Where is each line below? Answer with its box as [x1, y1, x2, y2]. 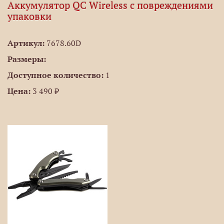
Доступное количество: [7, 70, 103, 80]
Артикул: [7, 38, 44, 48]
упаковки [7, 10, 51, 23]
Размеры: [7, 54, 46, 64]
